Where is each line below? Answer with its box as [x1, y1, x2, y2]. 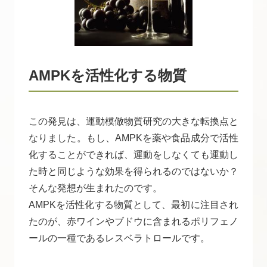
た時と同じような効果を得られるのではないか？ [29, 166, 238, 176]
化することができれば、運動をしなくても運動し [29, 149, 238, 160]
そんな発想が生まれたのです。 [29, 182, 162, 193]
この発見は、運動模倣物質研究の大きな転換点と [29, 116, 238, 126]
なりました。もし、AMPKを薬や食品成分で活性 [29, 132, 238, 143]
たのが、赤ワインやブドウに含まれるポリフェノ [29, 216, 238, 226]
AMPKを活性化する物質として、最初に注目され [29, 199, 238, 210]
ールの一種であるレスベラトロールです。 [29, 232, 210, 243]
